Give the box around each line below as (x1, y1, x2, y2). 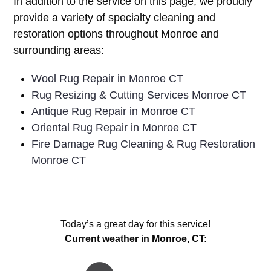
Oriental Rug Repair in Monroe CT (31, 122, 197, 134)
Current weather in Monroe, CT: (64, 233, 207, 244)
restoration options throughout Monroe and (13, 28, 220, 41)
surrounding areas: (13, 44, 105, 57)
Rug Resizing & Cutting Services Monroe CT (31, 89, 247, 102)
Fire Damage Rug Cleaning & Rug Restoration (31, 138, 256, 151)
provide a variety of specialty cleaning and (13, 11, 216, 24)
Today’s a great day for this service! (60, 219, 211, 230)
